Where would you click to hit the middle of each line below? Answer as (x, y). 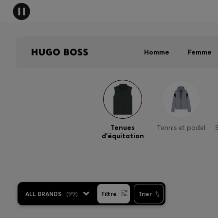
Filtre (109, 194)
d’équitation (123, 136)
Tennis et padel (181, 127)
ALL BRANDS (43, 194)
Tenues (123, 127)
